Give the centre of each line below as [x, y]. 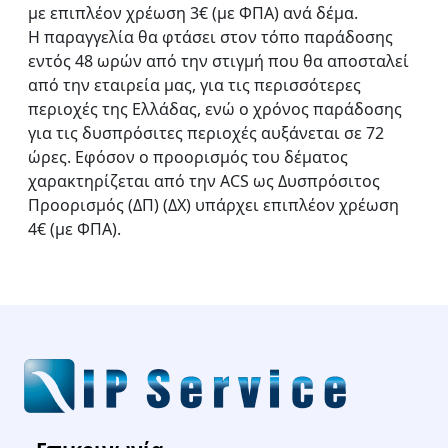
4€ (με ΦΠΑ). [74, 228]
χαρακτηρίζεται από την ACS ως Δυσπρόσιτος [204, 180]
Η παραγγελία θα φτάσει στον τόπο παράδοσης [210, 36]
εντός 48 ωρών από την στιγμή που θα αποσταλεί [218, 60]
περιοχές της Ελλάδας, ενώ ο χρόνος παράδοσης [215, 108]
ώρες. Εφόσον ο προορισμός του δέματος [188, 156]
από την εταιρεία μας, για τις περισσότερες [194, 84]
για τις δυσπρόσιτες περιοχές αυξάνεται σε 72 [206, 132]
